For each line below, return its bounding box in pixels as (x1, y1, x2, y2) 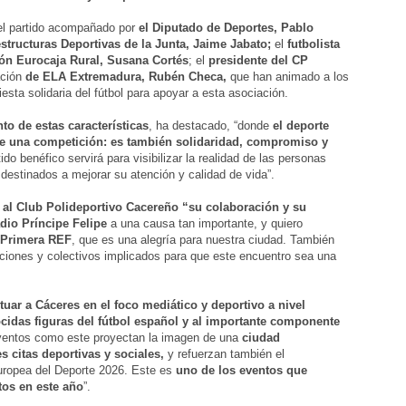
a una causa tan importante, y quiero (107, 217, 303, 231)
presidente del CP (208, 53, 308, 68)
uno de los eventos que (176, 363, 307, 378)
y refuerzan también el (164, 347, 285, 362)
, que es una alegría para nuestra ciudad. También (72, 233, 334, 247)
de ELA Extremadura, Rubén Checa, (25, 70, 227, 84)
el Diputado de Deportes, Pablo (139, 21, 314, 35)
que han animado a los (227, 70, 349, 84)
